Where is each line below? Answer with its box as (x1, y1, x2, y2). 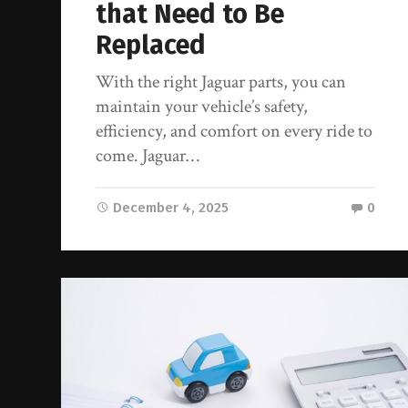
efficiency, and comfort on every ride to (96, 119, 373, 144)
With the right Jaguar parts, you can (96, 70, 347, 95)
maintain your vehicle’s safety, (96, 95, 309, 119)
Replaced (96, 29, 207, 62)
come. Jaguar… (96, 144, 200, 168)
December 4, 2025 (113, 199, 229, 217)
